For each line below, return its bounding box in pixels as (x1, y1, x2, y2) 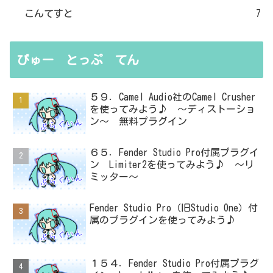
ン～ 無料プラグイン (90, 116, 188, 127)
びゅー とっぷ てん (17, 54, 139, 66)
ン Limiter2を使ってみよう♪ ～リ (90, 160, 255, 170)
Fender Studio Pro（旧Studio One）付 (90, 202, 258, 213)
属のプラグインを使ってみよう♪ (90, 214, 236, 225)
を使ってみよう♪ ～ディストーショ (90, 104, 256, 115)
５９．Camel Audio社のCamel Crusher (90, 92, 257, 102)
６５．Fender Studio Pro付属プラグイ (90, 147, 260, 158)
